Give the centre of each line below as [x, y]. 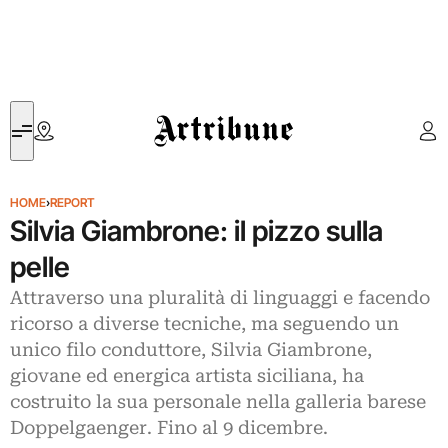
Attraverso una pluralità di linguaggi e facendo [220, 298]
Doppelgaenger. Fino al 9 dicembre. [169, 428]
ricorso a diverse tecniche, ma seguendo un [204, 324]
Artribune [183, 112]
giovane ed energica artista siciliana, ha [187, 376]
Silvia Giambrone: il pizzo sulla [196, 231]
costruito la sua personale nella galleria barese [218, 402]
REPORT [72, 202]
